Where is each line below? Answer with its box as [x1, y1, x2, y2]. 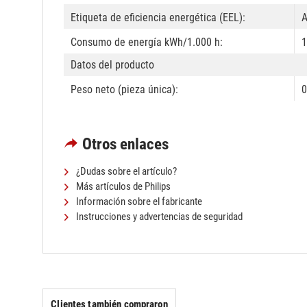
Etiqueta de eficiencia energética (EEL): [71, 11, 245, 25]
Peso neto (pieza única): [71, 83, 178, 97]
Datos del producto [71, 58, 154, 72]
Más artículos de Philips [74, 180, 171, 193]
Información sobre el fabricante [74, 195, 202, 208]
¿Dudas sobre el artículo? [74, 165, 177, 178]
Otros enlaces [82, 135, 169, 154]
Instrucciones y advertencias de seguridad [74, 210, 243, 223]
